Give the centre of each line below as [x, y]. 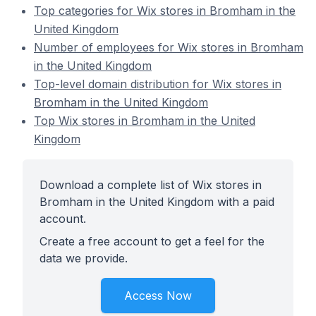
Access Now [158, 296]
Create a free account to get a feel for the [152, 241]
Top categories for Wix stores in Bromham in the [165, 11]
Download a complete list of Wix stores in [151, 185]
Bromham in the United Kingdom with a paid [157, 202]
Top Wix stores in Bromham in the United [145, 121]
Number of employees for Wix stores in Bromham [169, 47]
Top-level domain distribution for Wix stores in [158, 84]
